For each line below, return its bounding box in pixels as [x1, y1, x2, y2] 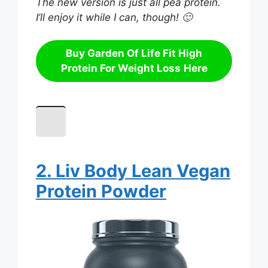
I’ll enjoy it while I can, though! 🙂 [36, 11, 192, 23]
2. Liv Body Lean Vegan [36, 160, 230, 182]
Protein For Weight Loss [60, 62, 181, 75]
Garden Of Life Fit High [87, 47, 202, 60]
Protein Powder [36, 181, 166, 202]
